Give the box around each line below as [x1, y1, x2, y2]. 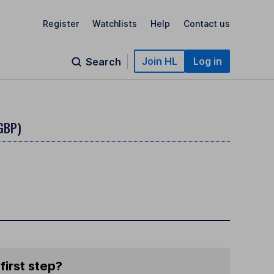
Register [43, 18, 79, 29]
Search [86, 56, 121, 68]
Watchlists [92, 18, 137, 29]
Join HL [142, 55, 177, 67]
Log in [193, 55, 222, 67]
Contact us [183, 18, 230, 29]
